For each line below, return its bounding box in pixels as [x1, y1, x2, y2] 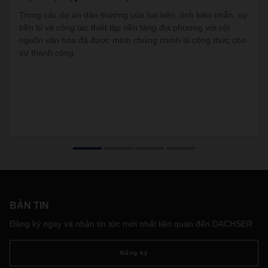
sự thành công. [19, 48, 76, 57]
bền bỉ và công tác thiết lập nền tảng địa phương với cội [19, 23, 230, 32]
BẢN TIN [10, 200, 49, 211]
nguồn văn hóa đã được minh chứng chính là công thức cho [19, 35, 246, 45]
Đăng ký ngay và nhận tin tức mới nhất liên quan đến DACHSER [10, 219, 252, 229]
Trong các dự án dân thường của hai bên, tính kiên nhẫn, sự [19, 10, 248, 20]
